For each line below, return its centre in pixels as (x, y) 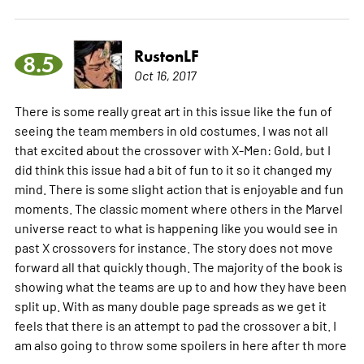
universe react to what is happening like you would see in (176, 228)
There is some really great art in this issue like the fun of (173, 111)
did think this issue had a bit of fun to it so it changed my (173, 169)
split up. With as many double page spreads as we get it (170, 306)
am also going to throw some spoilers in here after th (165, 345)
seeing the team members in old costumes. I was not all (171, 130)
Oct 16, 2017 (165, 75)
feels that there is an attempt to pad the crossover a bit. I (175, 325)
